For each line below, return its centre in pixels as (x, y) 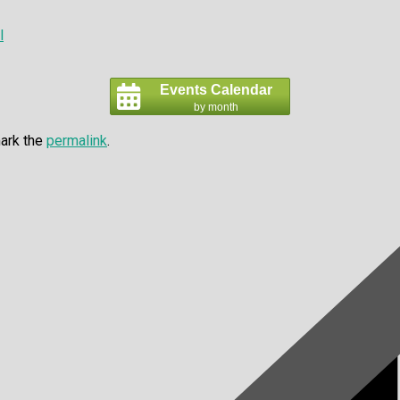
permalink (77, 140)
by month (216, 107)
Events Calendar (216, 89)
